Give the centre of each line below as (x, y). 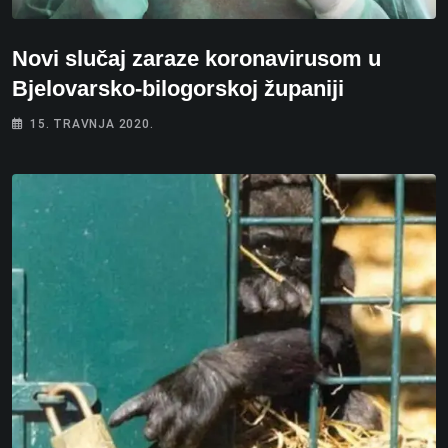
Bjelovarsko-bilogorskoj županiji (178, 88)
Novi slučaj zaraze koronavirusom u (196, 58)
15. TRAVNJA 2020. (92, 123)
